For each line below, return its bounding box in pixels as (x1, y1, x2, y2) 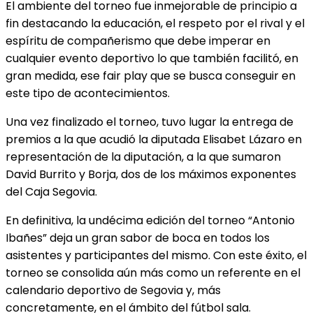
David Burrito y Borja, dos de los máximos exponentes (6, 166, 296, 182)
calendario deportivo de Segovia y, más (6, 282, 221, 298)
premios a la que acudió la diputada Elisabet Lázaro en (6, 131, 302, 147)
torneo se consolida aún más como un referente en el (6, 264, 300, 281)
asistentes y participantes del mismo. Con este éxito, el (6, 247, 307, 263)
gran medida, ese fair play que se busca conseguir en (6, 67, 296, 84)
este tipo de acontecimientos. (6, 85, 170, 101)
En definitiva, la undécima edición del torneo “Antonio (6, 212, 295, 228)
